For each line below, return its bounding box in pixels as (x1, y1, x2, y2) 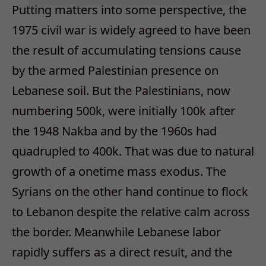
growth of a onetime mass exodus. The (12, 163, 226, 180)
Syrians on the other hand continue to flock (12, 183, 248, 200)
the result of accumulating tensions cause (12, 42, 241, 59)
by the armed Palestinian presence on (12, 62, 218, 79)
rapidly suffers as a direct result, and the (12, 244, 232, 261)
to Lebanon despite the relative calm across (12, 204, 250, 220)
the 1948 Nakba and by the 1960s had (12, 123, 217, 140)
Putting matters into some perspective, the (12, 2, 246, 18)
